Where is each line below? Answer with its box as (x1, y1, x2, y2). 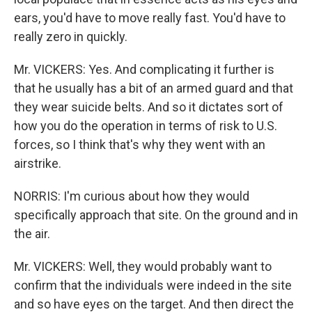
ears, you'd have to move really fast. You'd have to (14, 10, 286, 25)
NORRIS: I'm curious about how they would (14, 189, 249, 203)
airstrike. (14, 156, 61, 171)
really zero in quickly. (14, 29, 127, 44)
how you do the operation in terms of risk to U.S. (14, 118, 277, 133)
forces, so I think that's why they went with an (14, 137, 265, 152)
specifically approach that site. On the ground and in (14, 208, 298, 222)
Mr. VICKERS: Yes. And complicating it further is (14, 62, 274, 77)
